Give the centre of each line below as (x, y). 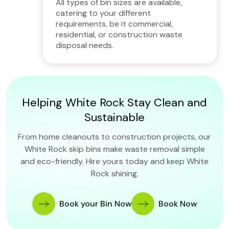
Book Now (178, 204)
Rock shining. (114, 174)
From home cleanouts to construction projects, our (114, 137)
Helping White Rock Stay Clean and (114, 103)
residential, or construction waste (119, 35)
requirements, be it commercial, (114, 24)
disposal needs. (85, 45)
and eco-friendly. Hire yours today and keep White (114, 162)
